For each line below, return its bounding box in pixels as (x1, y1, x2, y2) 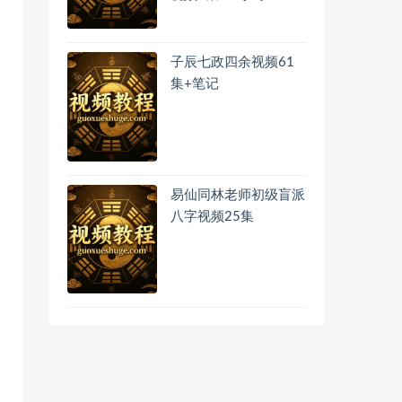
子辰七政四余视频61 (170, 56, 294, 70)
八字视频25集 (170, 209, 254, 223)
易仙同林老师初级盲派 (170, 188, 305, 202)
